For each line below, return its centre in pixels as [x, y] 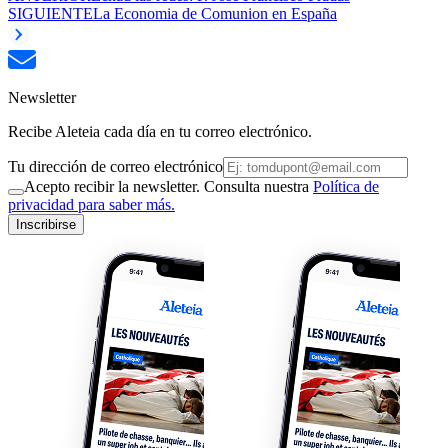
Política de [346, 186]
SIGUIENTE [50, 13]
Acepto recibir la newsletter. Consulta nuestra [168, 186]
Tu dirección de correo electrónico [115, 166]
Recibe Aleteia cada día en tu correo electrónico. [160, 131]
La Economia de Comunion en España [215, 13]
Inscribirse [46, 224]
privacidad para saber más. [91, 204]
